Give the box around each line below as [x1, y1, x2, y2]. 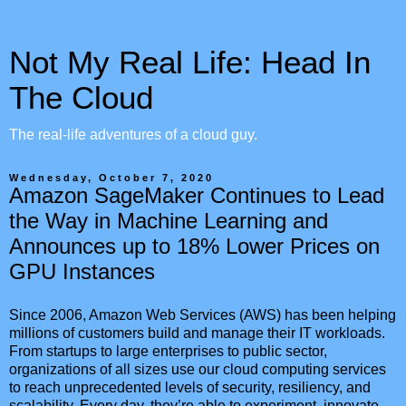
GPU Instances [9, 259, 155, 284]
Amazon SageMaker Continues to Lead [9, 183, 384, 208]
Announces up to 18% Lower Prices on [9, 234, 380, 258]
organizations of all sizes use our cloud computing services [9, 361, 386, 377]
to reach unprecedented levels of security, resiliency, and [9, 379, 371, 395]
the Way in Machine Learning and [9, 208, 328, 233]
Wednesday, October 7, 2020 [9, 172, 214, 183]
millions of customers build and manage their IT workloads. [9, 324, 385, 341]
